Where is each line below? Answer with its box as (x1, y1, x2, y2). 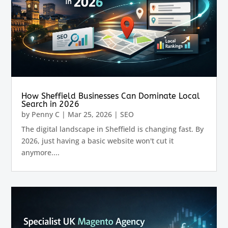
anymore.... (21, 147, 60, 157)
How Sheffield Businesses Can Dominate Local (21, 91, 201, 101)
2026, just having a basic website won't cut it (21, 135, 174, 146)
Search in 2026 (21, 99, 80, 109)
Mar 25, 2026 (68, 109, 112, 119)
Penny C (32, 109, 60, 119)
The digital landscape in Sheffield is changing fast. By (21, 124, 204, 134)
